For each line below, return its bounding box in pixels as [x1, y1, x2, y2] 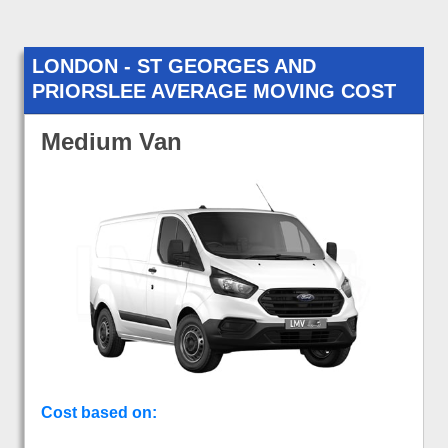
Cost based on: [41, 403, 157, 421]
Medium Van [41, 127, 182, 155]
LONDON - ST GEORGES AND [32, 54, 316, 77]
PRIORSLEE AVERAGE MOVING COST [32, 79, 396, 102]
